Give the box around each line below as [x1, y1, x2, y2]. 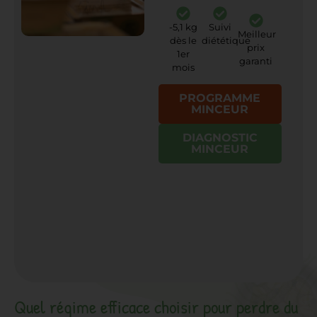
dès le [170, 35, 197, 47]
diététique [202, 35, 251, 47]
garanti [239, 55, 273, 67]
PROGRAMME [179, 91, 261, 105]
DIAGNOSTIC [182, 130, 258, 144]
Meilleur [238, 28, 277, 40]
